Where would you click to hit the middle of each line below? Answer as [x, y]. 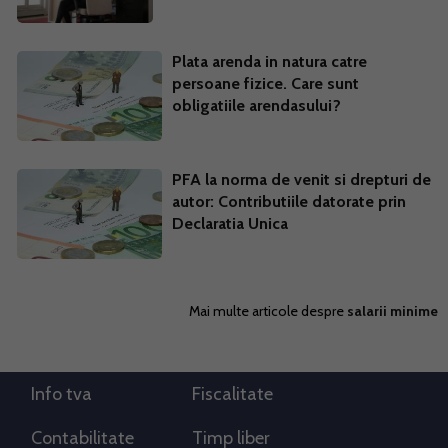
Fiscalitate [232, 393]
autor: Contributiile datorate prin [288, 201]
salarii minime [392, 310]
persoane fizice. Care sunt [265, 83]
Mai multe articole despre [268, 310]
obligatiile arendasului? [256, 105]
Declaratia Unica [229, 223]
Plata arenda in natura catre [269, 61]
